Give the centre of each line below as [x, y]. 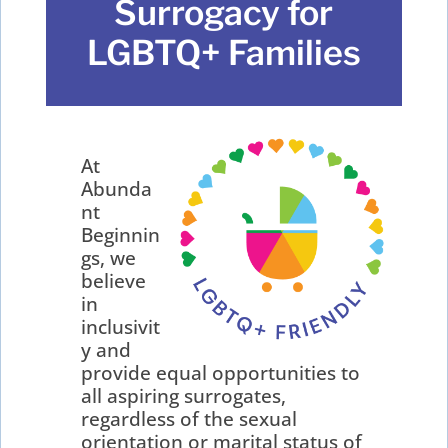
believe [114, 280]
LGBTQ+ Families [223, 53]
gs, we [109, 257]
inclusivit [121, 326]
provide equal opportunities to [221, 372]
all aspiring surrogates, [184, 395]
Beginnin [121, 234]
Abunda [117, 188]
